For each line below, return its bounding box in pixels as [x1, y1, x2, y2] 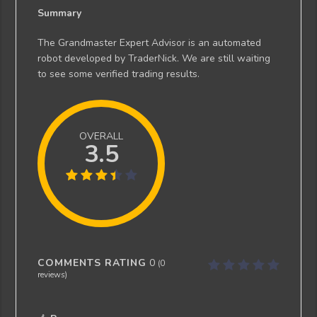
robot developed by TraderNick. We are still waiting [38, 51, 271, 65]
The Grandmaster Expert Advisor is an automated [38, 35, 262, 50]
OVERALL [79, 129, 124, 143]
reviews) [38, 268, 68, 280]
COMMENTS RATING [38, 255, 147, 270]
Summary [38, 6, 82, 20]
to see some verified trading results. [38, 67, 200, 81]
